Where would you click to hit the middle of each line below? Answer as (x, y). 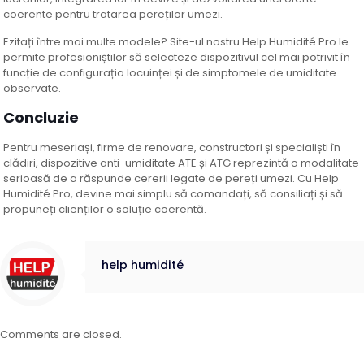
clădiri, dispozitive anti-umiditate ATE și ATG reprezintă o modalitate (182, 163)
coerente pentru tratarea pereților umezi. (113, 15)
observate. (32, 89)
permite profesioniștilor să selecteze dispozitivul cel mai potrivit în (177, 58)
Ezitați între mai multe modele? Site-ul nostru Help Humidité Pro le (176, 42)
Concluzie (41, 118)
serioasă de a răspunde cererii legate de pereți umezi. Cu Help (171, 179)
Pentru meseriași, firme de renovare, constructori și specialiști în (172, 148)
